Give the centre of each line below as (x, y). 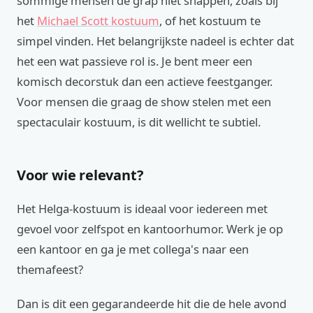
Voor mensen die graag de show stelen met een (144, 102)
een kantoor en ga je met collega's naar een (133, 249)
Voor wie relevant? (80, 175)
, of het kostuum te (210, 21)
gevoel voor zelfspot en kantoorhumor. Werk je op (150, 229)
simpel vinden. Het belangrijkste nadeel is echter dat (155, 41)
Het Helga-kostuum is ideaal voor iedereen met (142, 209)
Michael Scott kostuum (98, 21)
